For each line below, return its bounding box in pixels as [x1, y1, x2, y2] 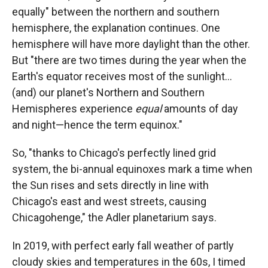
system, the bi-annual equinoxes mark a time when [12, 163, 252, 175]
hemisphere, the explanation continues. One [12, 22, 220, 34]
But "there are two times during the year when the [12, 54, 246, 66]
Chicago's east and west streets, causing [12, 195, 206, 208]
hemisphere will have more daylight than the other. [12, 38, 250, 50]
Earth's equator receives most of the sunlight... [12, 70, 232, 83]
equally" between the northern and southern [12, 5, 220, 18]
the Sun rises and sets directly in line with [12, 179, 209, 191]
